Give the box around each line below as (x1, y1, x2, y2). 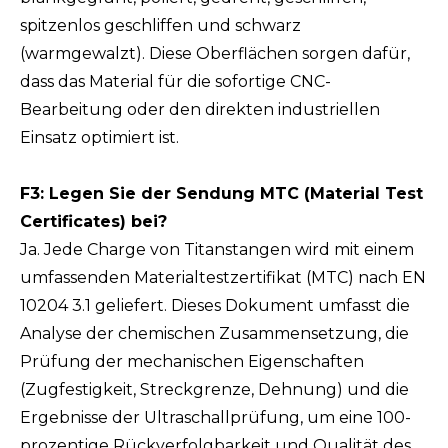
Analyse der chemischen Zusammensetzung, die (20, 324, 409, 343)
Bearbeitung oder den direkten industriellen (20, 100, 380, 119)
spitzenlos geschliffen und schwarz (20, 16, 301, 35)
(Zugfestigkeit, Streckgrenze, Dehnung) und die (20, 380, 409, 399)
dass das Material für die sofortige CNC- (20, 72, 331, 91)
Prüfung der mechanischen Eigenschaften (20, 352, 364, 371)
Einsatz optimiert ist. (20, 128, 179, 147)
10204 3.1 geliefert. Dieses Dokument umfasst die (20, 296, 410, 315)
